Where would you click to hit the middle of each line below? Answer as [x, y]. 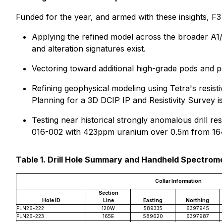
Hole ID [51, 200]
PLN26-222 [30, 208]
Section [108, 193]
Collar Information [178, 181]
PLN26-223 [30, 216]
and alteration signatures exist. [89, 49]
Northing [197, 200]
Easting [153, 200]
